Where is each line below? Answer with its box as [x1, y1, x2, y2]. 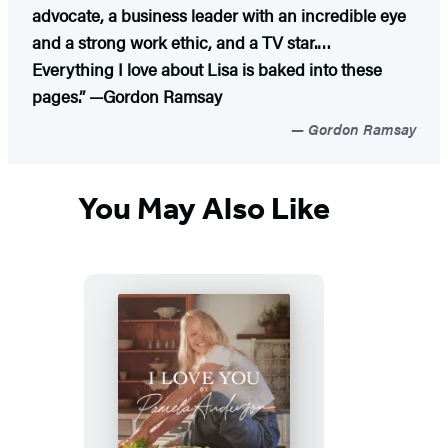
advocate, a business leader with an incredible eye [32, 2, 406, 27]
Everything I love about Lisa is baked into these [32, 56, 382, 81]
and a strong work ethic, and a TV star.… [32, 29, 331, 54]
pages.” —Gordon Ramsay [32, 83, 222, 108]
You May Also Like [78, 189, 330, 228]
